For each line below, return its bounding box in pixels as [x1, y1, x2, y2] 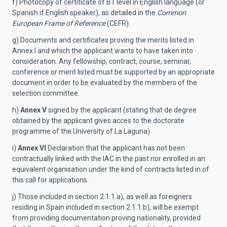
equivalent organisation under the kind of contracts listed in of [12, 165, 209, 173]
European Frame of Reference [12, 19, 105, 27]
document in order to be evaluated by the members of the [12, 79, 197, 87]
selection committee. [12, 89, 80, 97]
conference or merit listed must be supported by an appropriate [12, 68, 215, 76]
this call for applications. [12, 176, 89, 184]
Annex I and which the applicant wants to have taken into [12, 47, 193, 55]
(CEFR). [105, 19, 130, 27]
